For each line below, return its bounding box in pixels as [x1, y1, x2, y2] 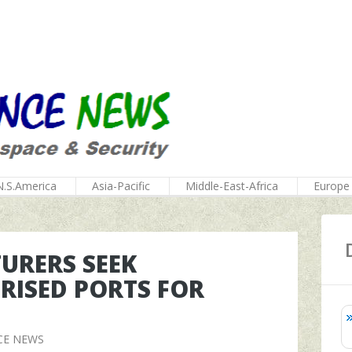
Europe [313, 178, 350, 193]
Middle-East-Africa [185, 178, 278, 193]
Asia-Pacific [92, 178, 150, 193]
